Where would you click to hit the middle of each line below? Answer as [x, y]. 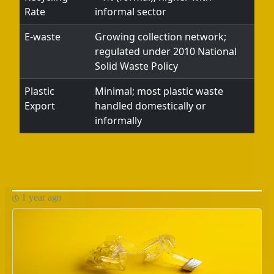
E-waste [43, 37]
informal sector [131, 12]
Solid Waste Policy [136, 66]
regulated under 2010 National [166, 51]
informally [118, 120]
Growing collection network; [161, 37]
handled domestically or [150, 106]
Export [40, 106]
